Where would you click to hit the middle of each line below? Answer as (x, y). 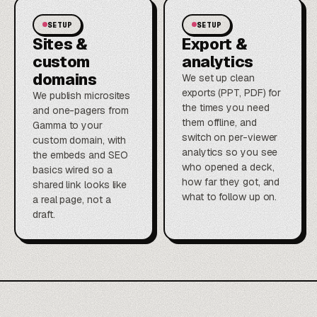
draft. (44, 214)
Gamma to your (68, 125)
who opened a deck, (228, 167)
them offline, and (219, 122)
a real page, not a (72, 199)
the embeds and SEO (80, 155)
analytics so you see (230, 152)
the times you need (226, 107)
